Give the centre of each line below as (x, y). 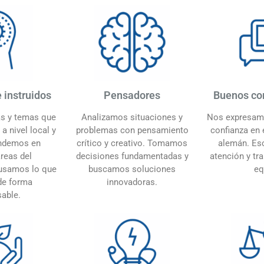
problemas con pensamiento (132, 130)
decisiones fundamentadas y (132, 156)
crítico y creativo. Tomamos (132, 143)
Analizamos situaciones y (132, 117)
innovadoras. (132, 182)
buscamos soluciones (132, 169)
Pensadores (132, 95)
